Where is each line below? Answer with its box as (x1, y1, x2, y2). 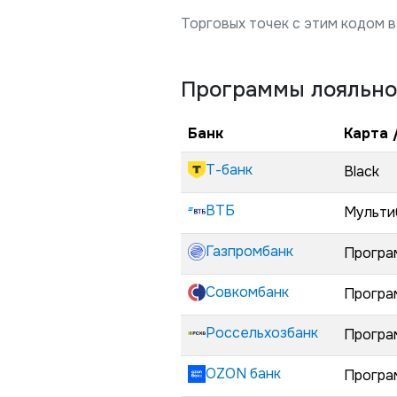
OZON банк (206, 364, 281, 383)
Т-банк (206, 160, 253, 179)
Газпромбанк (206, 242, 293, 261)
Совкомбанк (206, 283, 289, 301)
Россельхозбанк (206, 323, 318, 342)
